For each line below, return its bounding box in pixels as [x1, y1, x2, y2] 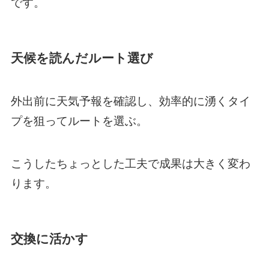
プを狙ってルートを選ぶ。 [10, 115, 148, 128]
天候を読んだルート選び [10, 50, 153, 65]
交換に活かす [10, 232, 88, 246]
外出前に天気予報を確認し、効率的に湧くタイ [10, 95, 250, 108]
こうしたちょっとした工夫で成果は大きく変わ [10, 157, 250, 170]
